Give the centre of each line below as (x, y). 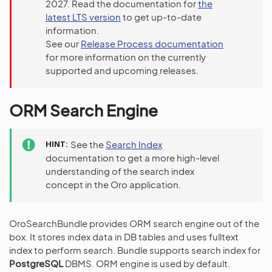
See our (63, 43)
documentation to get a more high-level (132, 158)
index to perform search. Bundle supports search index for (135, 250)
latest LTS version (83, 17)
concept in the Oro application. (113, 184)
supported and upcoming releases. (122, 70)
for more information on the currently (126, 57)
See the (88, 144)
